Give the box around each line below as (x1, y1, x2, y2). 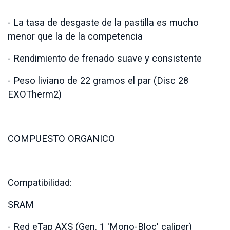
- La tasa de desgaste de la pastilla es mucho (8, 16, 199, 28)
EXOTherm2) (8, 88, 62, 100)
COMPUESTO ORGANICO (8, 132, 115, 144)
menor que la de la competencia (8, 30, 143, 42)
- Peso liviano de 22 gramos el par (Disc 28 (8, 74, 188, 86)
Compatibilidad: (8, 177, 72, 188)
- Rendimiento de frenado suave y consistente (8, 52, 202, 64)
